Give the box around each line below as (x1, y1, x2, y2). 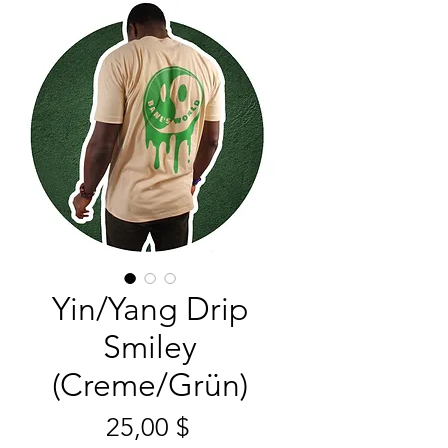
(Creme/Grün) (52, 366, 248, 405)
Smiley (103, 328, 197, 367)
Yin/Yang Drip (51, 290, 249, 329)
